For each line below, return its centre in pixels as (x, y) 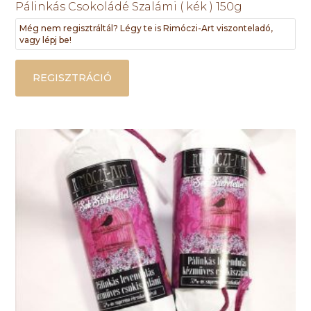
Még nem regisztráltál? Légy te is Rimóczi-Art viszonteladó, (146, 28)
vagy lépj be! (46, 40)
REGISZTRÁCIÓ (73, 78)
